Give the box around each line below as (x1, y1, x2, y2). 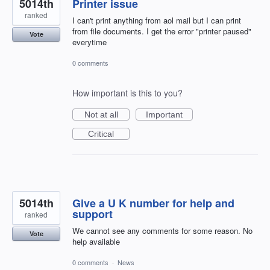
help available (72, 236, 120, 248)
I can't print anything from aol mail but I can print (72, 14, 241, 26)
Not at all (84, 110, 118, 120)
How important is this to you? (72, 87, 183, 99)
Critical (88, 129, 114, 139)
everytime (72, 36, 107, 48)
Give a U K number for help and (72, 195, 234, 212)
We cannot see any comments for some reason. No (72, 225, 253, 237)
